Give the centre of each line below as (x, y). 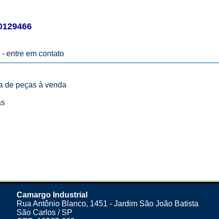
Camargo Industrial (52, 195)
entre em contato (35, 54)
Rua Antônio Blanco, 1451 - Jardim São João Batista (108, 204)
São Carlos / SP (44, 212)
